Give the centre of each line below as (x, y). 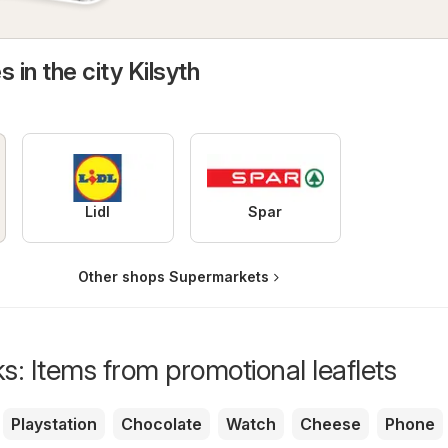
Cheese (330, 423)
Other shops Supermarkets (173, 276)
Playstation (54, 423)
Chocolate (161, 423)
